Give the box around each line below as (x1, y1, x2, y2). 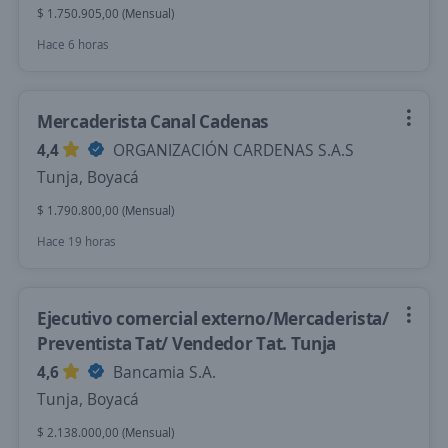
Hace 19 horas (37, 233, 116, 250)
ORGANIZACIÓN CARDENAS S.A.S (109, 139, 354, 161)
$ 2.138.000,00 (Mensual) (37, 424, 174, 441)
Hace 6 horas (37, 36, 109, 53)
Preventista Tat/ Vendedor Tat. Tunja (37, 331, 337, 355)
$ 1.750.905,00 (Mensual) (37, 5, 174, 22)
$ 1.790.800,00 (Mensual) (37, 202, 174, 219)
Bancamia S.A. (109, 361, 216, 383)
